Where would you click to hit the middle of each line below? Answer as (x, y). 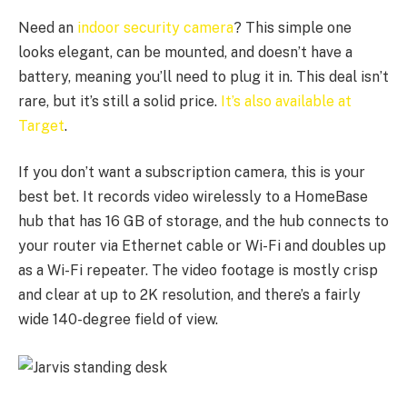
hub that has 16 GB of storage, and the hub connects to (203, 222)
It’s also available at (286, 101)
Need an (48, 27)
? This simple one (293, 27)
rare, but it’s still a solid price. (119, 101)
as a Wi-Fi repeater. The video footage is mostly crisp (198, 271)
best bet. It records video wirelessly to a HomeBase (193, 197)
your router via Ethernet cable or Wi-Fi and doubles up (202, 246)
